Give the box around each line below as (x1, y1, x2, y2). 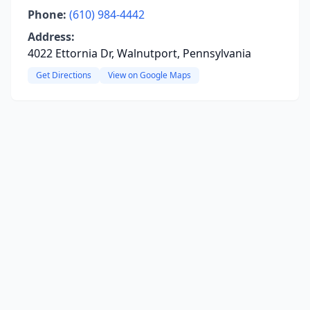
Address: (28, 29, 75, 44)
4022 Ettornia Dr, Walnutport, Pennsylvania (28, 46, 251, 61)
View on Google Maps (108, 69, 191, 81)
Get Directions (36, 69, 91, 81)
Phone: (28, 7, 66, 22)
